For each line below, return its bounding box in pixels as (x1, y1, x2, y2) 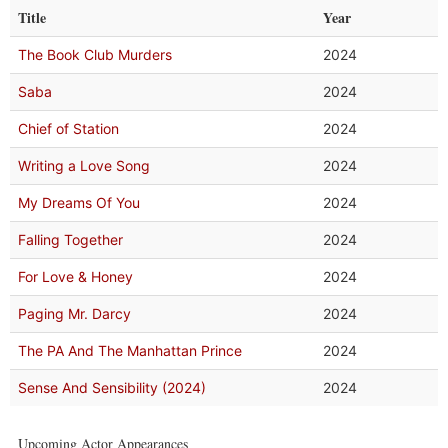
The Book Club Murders (18, 46, 172, 63)
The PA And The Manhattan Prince (18, 342, 242, 359)
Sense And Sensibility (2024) (18, 379, 206, 396)
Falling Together (18, 231, 123, 248)
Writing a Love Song (18, 157, 150, 174)
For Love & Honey (18, 268, 133, 285)
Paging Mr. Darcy (18, 305, 131, 322)
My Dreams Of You (18, 194, 140, 211)
